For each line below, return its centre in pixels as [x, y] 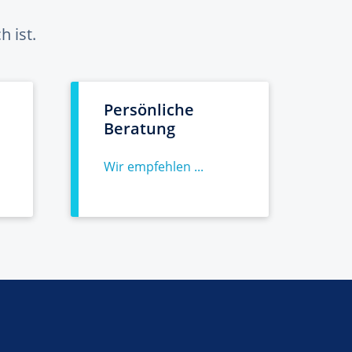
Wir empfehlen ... [154, 167]
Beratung [139, 128]
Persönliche [149, 110]
